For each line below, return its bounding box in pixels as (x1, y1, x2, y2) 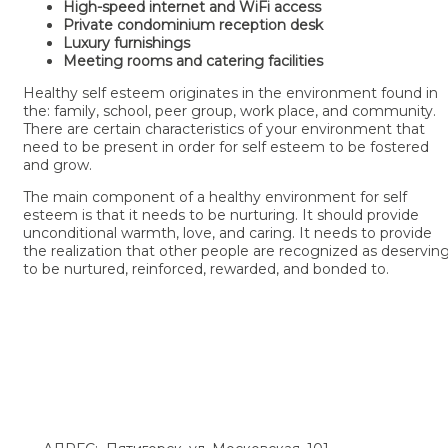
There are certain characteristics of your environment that (23, 120, 425, 139)
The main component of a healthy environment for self (23, 188, 407, 207)
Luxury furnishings (63, 34, 190, 53)
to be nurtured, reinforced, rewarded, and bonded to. (23, 260, 389, 279)
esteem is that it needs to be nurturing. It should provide (23, 206, 419, 225)
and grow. (23, 156, 92, 175)
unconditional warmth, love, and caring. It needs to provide (23, 224, 432, 243)
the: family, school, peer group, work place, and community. (23, 102, 436, 121)
